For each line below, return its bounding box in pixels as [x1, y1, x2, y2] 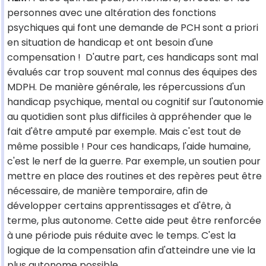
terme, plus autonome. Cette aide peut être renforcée [7, 214, 261, 228]
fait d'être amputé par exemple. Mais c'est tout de [7, 125, 241, 139]
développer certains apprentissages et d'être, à [7, 199, 231, 213]
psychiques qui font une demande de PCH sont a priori [7, 21, 258, 35]
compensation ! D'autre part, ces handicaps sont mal [7, 50, 258, 65]
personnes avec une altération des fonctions [7, 6, 216, 20]
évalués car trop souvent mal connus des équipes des [7, 65, 257, 80]
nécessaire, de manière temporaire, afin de [7, 184, 208, 198]
